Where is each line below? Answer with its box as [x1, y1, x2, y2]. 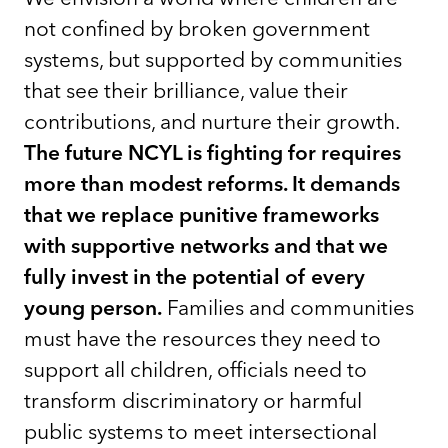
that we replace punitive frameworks [24, 200, 379, 227]
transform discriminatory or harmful [24, 386, 362, 413]
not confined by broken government [24, 14, 370, 41]
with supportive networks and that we [24, 231, 388, 258]
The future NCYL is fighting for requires [24, 138, 401, 165]
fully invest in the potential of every [24, 262, 365, 289]
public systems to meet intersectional [24, 417, 377, 444]
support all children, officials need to [24, 355, 367, 382]
